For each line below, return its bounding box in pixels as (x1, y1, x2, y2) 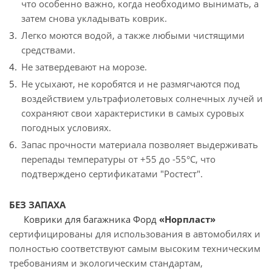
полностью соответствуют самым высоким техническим (9, 242, 260, 254)
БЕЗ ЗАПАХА (9, 199, 66, 211)
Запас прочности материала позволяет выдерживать (21, 138, 258, 151)
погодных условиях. (21, 121, 114, 134)
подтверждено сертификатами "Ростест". (21, 168, 203, 180)
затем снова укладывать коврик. (21, 12, 169, 24)
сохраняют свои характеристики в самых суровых (21, 107, 244, 119)
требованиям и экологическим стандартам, (9, 257, 203, 269)
